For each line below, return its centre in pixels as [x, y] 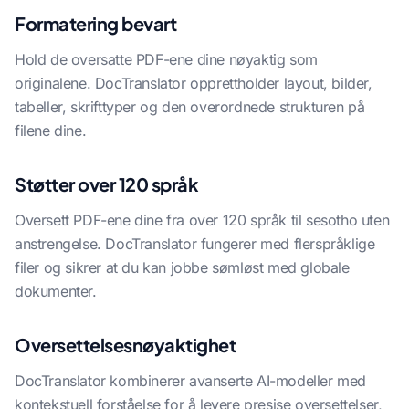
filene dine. [51, 131]
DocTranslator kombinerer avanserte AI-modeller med [191, 381]
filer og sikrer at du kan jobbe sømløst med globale [182, 267]
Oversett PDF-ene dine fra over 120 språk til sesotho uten [202, 220]
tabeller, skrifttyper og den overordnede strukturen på [190, 107]
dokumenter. [56, 291]
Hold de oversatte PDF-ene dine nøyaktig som [166, 59]
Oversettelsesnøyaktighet [125, 345]
